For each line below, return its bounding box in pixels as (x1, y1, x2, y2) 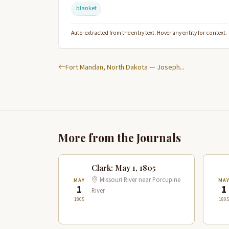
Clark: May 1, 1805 (91, 163, 156, 173)
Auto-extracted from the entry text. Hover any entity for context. (71, 29, 227, 38)
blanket (76, 4, 97, 13)
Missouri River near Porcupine (98, 175, 180, 185)
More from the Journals (58, 130, 181, 145)
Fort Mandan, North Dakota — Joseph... (65, 62, 185, 73)
